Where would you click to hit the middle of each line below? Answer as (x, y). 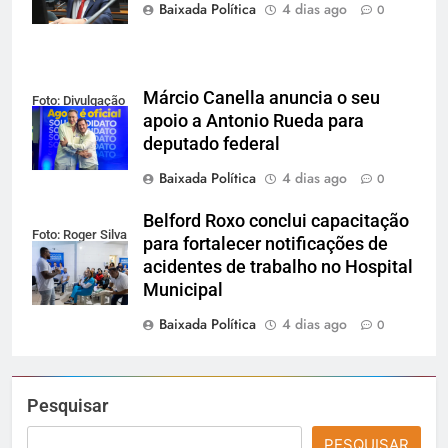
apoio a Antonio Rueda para (253, 120)
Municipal (183, 289)
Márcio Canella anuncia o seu (261, 97)
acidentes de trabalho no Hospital (278, 266)
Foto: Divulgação (78, 100)
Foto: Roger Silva (79, 235)
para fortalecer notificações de (265, 243)
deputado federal (211, 143)
